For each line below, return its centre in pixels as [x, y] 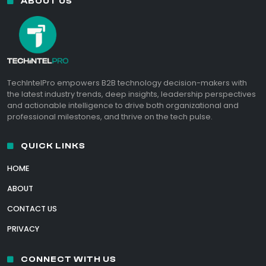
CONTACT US [32, 209]
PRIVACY [23, 229]
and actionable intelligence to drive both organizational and [123, 106]
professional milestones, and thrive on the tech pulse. [110, 117]
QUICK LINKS [52, 146]
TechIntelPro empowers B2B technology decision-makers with [127, 83]
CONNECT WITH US [68, 259]
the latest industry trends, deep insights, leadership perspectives [132, 94]
